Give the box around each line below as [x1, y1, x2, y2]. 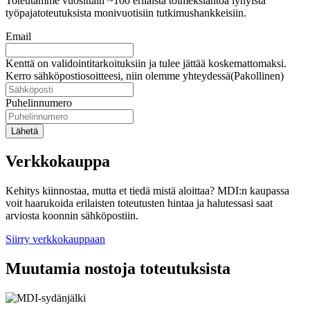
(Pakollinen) [230, 70, 284, 82]
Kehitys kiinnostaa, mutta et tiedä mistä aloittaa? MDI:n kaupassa [6, 184, 289, 197]
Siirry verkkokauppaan [6, 232, 105, 245]
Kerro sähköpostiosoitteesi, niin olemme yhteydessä [6, 70, 230, 82]
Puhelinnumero [6, 97, 72, 109]
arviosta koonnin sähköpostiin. [6, 209, 138, 221]
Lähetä [11, 126, 38, 137]
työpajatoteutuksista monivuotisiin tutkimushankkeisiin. [6, 7, 246, 19]
